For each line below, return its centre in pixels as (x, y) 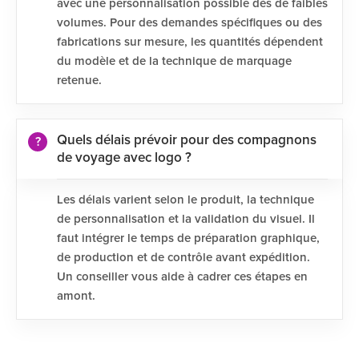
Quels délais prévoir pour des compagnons (187, 141)
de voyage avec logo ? (124, 158)
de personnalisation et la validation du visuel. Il (186, 219)
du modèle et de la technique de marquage (174, 61)
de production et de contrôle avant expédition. (184, 258)
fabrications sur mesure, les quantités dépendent (190, 42)
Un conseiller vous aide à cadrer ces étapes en (182, 277)
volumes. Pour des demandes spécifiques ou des (190, 23)
